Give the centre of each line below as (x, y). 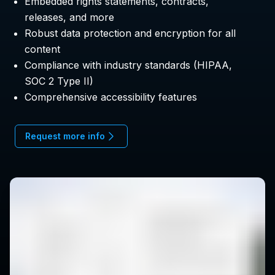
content (42, 49)
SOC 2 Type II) (59, 81)
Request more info (65, 136)
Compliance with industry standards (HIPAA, (128, 65)
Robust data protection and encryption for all (130, 33)
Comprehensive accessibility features (111, 97)
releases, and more (69, 17)
